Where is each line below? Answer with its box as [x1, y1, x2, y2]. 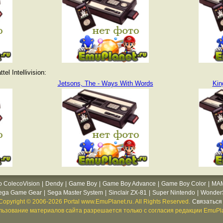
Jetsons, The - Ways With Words [57, 80, 153, 87]
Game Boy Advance [103, 180, 156, 187]
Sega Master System [47, 189, 103, 196]
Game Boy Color [161, 180, 206, 187]
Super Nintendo [152, 189, 195, 196]
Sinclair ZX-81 [108, 189, 147, 196]
